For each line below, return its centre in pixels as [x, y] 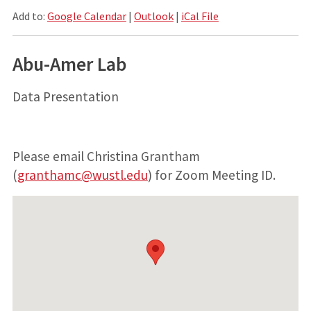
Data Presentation [65, 96]
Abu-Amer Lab [69, 64]
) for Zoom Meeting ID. [211, 175]
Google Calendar [86, 16]
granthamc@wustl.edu [82, 175]
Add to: [30, 16]
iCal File [200, 16]
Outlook [153, 16]
